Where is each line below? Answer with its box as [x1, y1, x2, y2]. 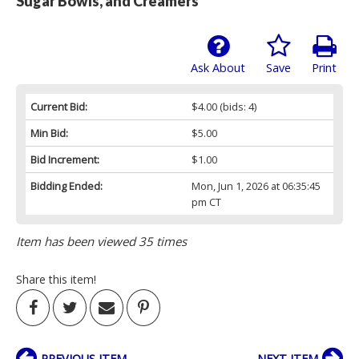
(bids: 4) [216, 99, 256, 115]
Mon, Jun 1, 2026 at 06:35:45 [191, 179, 321, 194]
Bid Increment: [30, 152, 99, 167]
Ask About [191, 60, 245, 76]
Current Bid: [30, 99, 87, 115]
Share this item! [16, 272, 96, 288]
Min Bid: [30, 126, 68, 141]
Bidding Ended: [30, 179, 103, 194]
